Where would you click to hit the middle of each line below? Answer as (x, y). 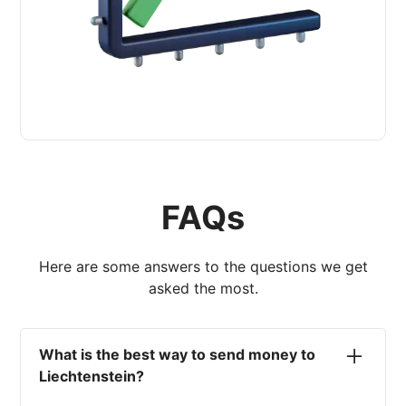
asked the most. (203, 289)
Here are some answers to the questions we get (203, 267)
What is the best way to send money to (178, 355)
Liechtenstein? (92, 377)
